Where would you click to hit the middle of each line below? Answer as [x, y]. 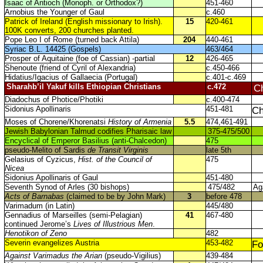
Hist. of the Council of [115, 159]
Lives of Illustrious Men [113, 224]
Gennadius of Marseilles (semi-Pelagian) [73, 215]
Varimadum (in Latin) [39, 206]
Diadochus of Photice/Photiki [54, 100]
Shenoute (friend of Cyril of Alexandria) [70, 68]
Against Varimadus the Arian [53, 256]
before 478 [224, 196]
